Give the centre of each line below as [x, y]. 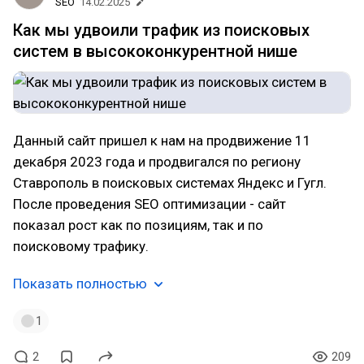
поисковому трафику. [81, 246]
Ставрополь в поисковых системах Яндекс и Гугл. [170, 183]
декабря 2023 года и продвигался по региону [157, 162]
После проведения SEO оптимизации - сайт [149, 204]
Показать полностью [80, 284]
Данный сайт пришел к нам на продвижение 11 [162, 141]
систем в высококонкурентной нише [155, 51]
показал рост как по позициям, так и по [138, 225]
